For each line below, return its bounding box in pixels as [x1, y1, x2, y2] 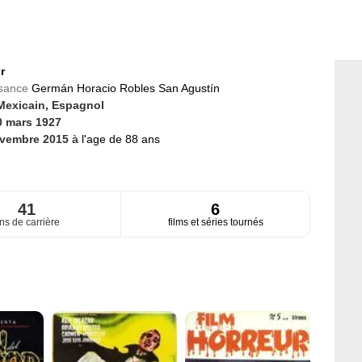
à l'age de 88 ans [71, 133, 160, 145]
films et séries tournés [167, 217, 263, 229]
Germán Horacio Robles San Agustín [31, 82, 220, 95]
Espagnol [51, 99, 104, 112]
